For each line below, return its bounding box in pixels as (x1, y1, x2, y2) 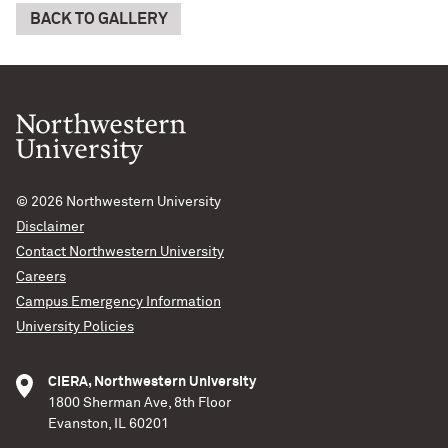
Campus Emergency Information (16, 294, 221, 309)
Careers (16, 269, 66, 284)
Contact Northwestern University (16, 244, 224, 259)
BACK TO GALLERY (29, 10, 168, 27)
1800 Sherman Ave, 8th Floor (48, 395, 231, 410)
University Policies (16, 319, 134, 334)
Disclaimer (16, 219, 84, 234)
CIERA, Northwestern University (48, 374, 256, 389)
